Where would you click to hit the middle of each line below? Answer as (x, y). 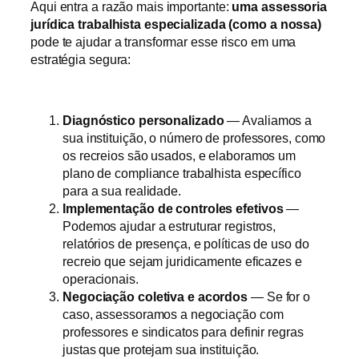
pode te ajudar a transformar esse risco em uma (163, 41)
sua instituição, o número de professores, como (194, 138)
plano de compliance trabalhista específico (182, 173)
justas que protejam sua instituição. (161, 350)
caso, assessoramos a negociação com (173, 315)
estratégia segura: (81, 59)
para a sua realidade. (122, 191)
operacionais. (101, 279)
